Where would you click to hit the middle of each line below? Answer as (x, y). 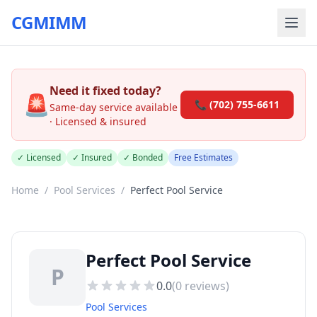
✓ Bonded (143, 157)
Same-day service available (114, 107)
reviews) (206, 286)
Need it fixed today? (105, 91)
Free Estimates (203, 157)
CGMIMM (49, 22)
